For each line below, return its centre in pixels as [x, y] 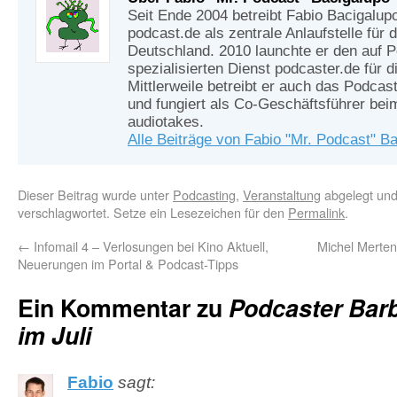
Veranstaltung [282, 195]
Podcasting [204, 195]
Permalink [316, 212]
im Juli [54, 335]
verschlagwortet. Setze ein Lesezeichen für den [153, 212]
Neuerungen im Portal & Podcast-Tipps [128, 264]
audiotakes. [166, 122]
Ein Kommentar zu [123, 307]
